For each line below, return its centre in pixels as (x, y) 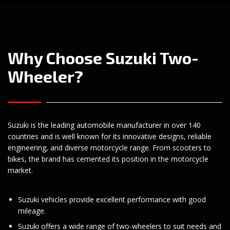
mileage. (32, 210)
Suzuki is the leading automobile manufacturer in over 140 (104, 125)
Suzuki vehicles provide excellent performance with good (112, 199)
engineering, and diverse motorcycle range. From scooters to (109, 147)
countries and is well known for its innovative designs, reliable (110, 136)
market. (20, 170)
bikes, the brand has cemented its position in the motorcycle (108, 159)
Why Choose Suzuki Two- (103, 57)
